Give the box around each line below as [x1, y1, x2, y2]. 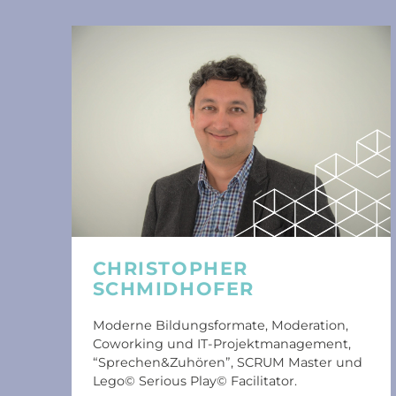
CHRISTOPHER [92, 256, 248, 279]
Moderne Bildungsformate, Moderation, [92, 317, 348, 334]
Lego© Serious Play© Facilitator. [92, 373, 297, 390]
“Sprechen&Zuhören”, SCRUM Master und [92, 354, 362, 371]
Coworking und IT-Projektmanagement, [92, 336, 351, 353]
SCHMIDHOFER [92, 277, 255, 300]
